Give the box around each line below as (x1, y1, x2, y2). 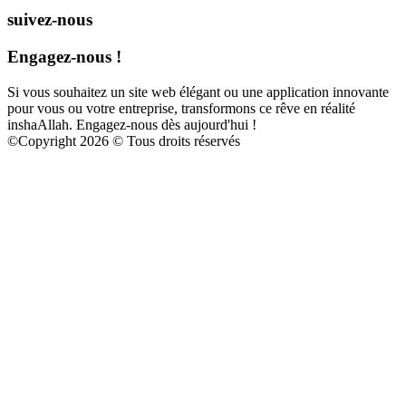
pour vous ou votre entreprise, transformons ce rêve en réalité (7, 100, 355, 116)
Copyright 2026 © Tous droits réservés (18, 132, 240, 149)
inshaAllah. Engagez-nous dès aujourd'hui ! (7, 116, 256, 132)
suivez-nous (7, 10, 92, 30)
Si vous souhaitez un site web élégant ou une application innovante (7, 83, 389, 100)
